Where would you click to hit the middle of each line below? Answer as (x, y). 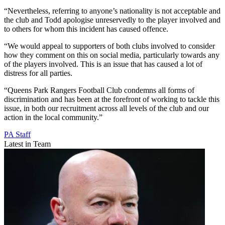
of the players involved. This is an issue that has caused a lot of (103, 64)
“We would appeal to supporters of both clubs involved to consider (109, 46)
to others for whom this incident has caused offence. (86, 29)
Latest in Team (27, 144)
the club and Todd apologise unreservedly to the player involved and (112, 20)
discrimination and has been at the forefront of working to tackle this (112, 99)
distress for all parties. (38, 73)
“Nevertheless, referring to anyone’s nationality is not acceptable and (112, 11)
